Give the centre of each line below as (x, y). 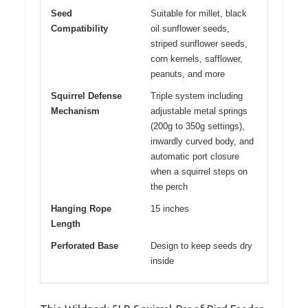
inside (162, 261)
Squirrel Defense (86, 96)
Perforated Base (85, 246)
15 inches (170, 209)
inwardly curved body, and (202, 142)
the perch (169, 187)
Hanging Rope (81, 209)
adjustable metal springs (199, 111)
